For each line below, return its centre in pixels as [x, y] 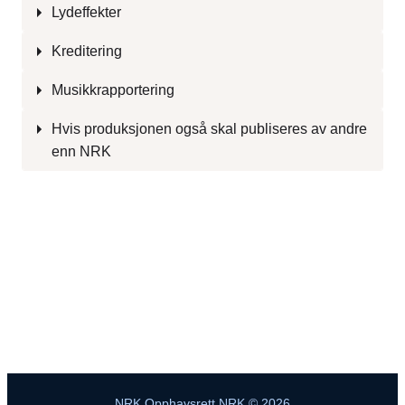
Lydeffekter [86, 13]
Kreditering [87, 52]
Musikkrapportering [113, 90]
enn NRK [81, 152]
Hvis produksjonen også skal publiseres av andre [209, 129]
